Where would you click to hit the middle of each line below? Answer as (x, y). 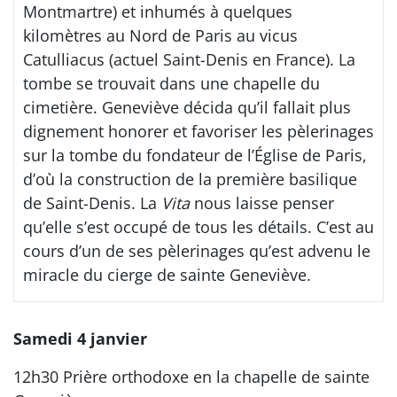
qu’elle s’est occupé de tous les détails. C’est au (198, 226)
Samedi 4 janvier (80, 338)
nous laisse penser (262, 202)
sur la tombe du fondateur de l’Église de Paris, (195, 155)
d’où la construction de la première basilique (190, 179)
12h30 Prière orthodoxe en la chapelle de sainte (191, 376)
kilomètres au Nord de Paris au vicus (160, 35)
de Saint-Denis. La (92, 202)
